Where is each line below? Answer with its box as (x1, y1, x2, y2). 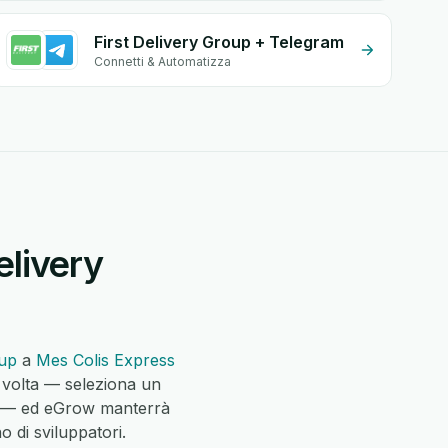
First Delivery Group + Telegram (94, 32, 345, 52)
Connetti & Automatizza (94, 54, 232, 69)
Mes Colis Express (36, 350, 175, 370)
